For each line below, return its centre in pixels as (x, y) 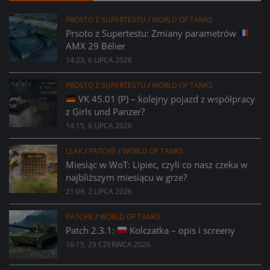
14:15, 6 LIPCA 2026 (99, 125)
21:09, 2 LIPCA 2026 (99, 191)
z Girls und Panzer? (105, 111)
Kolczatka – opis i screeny (181, 230)
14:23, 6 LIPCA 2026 (99, 60)
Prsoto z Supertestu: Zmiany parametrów (152, 33)
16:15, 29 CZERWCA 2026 (108, 244)
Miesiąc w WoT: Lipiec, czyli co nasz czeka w (157, 164)
